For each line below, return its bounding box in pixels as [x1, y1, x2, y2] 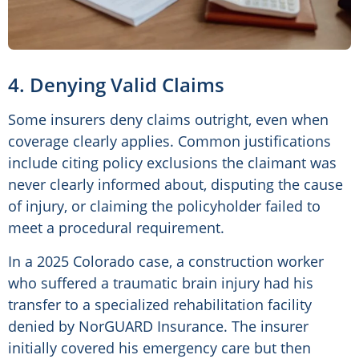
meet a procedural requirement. [8, 218, 224, 238]
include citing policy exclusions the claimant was [8, 153, 337, 173]
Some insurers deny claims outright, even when [8, 110, 329, 130]
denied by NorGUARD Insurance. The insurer [8, 317, 309, 337]
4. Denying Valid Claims [8, 71, 224, 99]
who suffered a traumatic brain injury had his [8, 273, 313, 293]
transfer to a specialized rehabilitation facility [8, 295, 312, 315]
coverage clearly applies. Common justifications [8, 131, 331, 151]
